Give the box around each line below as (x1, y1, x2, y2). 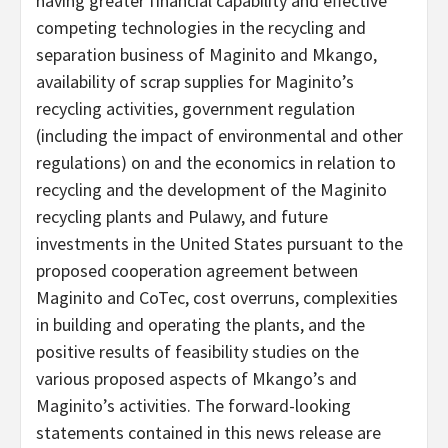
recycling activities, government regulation (36, 96, 355, 120)
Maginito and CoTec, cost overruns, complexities (36, 285, 398, 309)
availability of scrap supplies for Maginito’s (36, 69, 354, 93)
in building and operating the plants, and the (36, 312, 365, 336)
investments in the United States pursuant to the (36, 231, 403, 255)
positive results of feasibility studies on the (36, 339, 359, 363)
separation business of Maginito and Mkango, (36, 42, 377, 66)
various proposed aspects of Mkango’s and (36, 366, 357, 390)
